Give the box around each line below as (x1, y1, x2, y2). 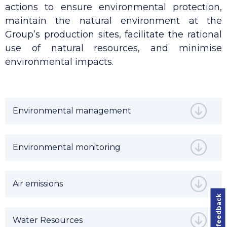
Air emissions (13, 179, 63, 188)
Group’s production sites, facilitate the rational (5, 29, 222, 40)
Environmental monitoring (13, 142, 121, 152)
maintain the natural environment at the (5, 15, 222, 26)
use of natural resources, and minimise (5, 43, 222, 54)
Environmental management (13, 106, 131, 116)
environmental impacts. (5, 56, 113, 67)
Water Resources (13, 215, 83, 225)
